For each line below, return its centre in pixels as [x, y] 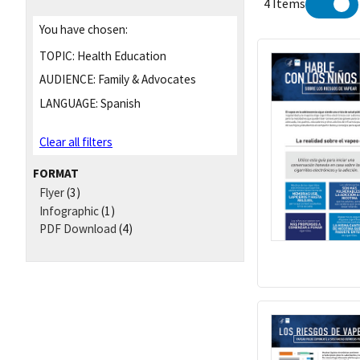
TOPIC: [57, 55]
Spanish [119, 104]
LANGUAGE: [69, 104]
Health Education [121, 55]
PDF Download [78, 229]
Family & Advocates [146, 80]
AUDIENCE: [67, 80]
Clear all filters [76, 142]
